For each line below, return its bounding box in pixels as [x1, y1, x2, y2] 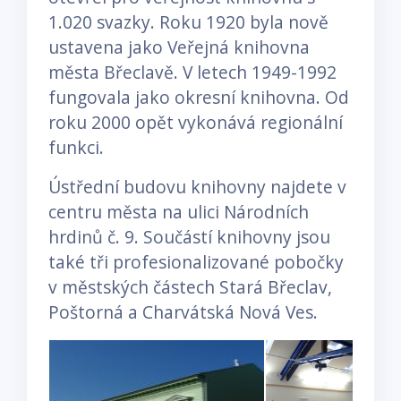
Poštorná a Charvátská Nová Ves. [48, 299, 318, 324]
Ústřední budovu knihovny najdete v [48, 174, 346, 199]
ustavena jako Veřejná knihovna [48, 34, 310, 59]
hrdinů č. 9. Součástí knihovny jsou [48, 224, 330, 249]
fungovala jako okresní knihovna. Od [48, 84, 349, 109]
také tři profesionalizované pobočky [48, 249, 344, 274]
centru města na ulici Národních [48, 199, 309, 224]
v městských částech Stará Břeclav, [48, 274, 332, 299]
